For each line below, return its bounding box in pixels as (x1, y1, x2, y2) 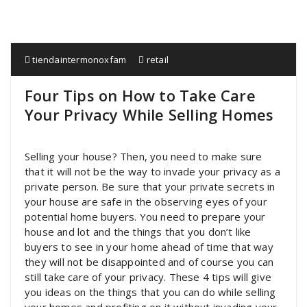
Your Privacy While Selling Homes (25, 104, 274, 125)
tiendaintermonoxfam (30, 53, 127, 66)
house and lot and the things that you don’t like (25, 225, 251, 238)
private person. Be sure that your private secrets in (25, 180, 275, 193)
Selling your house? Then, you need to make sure (25, 149, 262, 163)
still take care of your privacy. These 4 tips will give (25, 270, 272, 284)
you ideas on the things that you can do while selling (25, 285, 276, 299)
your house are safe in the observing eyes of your (25, 195, 267, 208)
